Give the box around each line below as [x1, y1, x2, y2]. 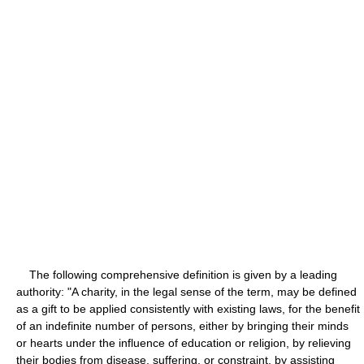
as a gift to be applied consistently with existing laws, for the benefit [16, 301, 360, 315]
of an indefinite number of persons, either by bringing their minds [16, 318, 349, 332]
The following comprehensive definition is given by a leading [16, 267, 337, 281]
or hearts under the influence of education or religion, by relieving [16, 336, 351, 349]
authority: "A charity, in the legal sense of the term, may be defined [16, 284, 357, 298]
